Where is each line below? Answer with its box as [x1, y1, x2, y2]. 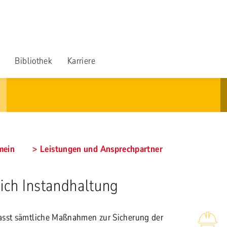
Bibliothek [15, 55, 53, 67]
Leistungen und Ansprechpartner [40, 143, 163, 155]
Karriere [67, 55, 95, 67]
